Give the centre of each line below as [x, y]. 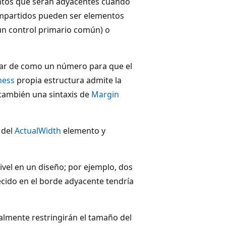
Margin [105, 94]
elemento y [83, 130]
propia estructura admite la [68, 80]
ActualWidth [38, 130]
